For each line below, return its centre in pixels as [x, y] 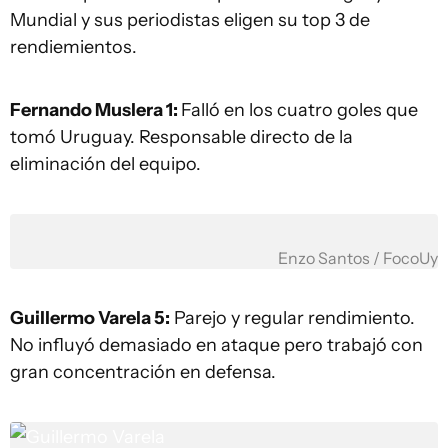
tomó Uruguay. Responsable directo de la [181, 137]
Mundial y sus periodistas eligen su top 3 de [190, 20]
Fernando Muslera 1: [95, 110]
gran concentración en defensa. [143, 372]
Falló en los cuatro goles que [299, 110]
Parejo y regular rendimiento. [292, 318]
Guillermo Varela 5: [90, 318]
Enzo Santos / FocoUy [358, 258]
